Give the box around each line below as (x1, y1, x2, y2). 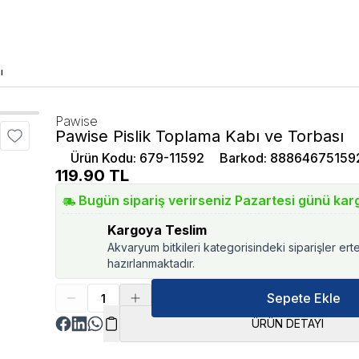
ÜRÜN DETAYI (251, 317, 324, 330)
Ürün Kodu (71, 150, 134, 166)
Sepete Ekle (266, 290, 341, 306)
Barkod (220, 150, 264, 166)
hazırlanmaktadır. (107, 256, 196, 270)
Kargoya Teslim (107, 222, 208, 238)
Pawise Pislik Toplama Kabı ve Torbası (55, 127, 345, 146)
